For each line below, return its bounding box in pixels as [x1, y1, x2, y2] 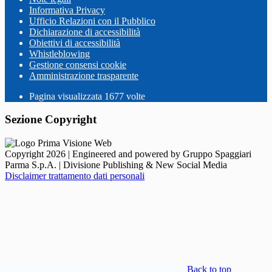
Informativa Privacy [29, 4, 105, 15]
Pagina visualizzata [29, 90, 104, 101]
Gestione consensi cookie [29, 59, 126, 70]
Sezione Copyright [5, 113, 97, 126]
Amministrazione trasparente [29, 70, 138, 81]
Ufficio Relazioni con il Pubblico [29, 15, 155, 26]
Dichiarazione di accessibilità [29, 26, 140, 37]
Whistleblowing [29, 48, 90, 59]
